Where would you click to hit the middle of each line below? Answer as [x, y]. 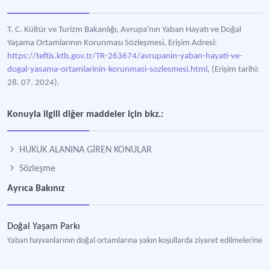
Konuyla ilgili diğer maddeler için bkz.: [85, 115]
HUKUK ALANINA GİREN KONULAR [84, 150]
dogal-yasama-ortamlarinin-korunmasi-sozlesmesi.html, [108, 70]
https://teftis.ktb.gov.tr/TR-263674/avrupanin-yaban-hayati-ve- [125, 56]
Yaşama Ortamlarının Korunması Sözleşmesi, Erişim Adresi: [112, 43]
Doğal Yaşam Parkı [44, 227]
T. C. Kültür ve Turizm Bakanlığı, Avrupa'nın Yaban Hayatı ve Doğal [124, 30]
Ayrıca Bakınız [36, 189]
